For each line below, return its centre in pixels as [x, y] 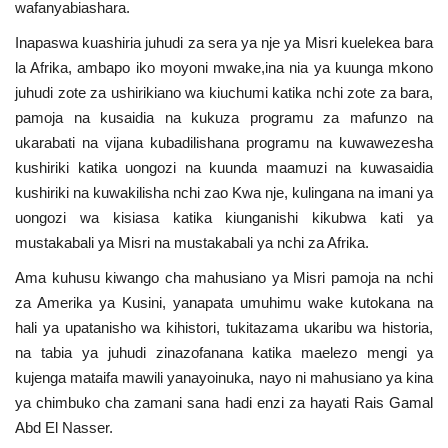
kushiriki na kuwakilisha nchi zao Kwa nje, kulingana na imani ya [224, 192]
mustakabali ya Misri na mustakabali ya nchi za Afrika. [192, 242]
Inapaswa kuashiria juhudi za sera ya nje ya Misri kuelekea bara [224, 42]
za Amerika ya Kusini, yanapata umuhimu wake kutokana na [224, 302]
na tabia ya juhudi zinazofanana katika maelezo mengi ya [224, 352]
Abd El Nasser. [64, 427]
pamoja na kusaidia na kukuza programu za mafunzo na [224, 117]
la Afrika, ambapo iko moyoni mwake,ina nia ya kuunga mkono [224, 67]
